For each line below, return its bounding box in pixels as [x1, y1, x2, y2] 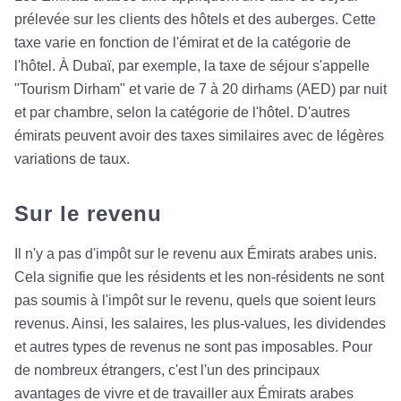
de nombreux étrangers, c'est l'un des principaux [14, 363, 320, 378]
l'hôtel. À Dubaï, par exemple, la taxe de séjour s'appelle [14, 58, 370, 73]
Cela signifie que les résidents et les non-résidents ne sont [14, 269, 384, 285]
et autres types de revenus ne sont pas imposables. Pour [14, 339, 372, 354]
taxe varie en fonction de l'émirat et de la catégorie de [14, 35, 351, 50]
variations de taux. [14, 151, 130, 166]
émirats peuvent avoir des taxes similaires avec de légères [14, 128, 384, 143]
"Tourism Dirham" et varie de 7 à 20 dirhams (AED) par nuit [14, 81, 387, 97]
